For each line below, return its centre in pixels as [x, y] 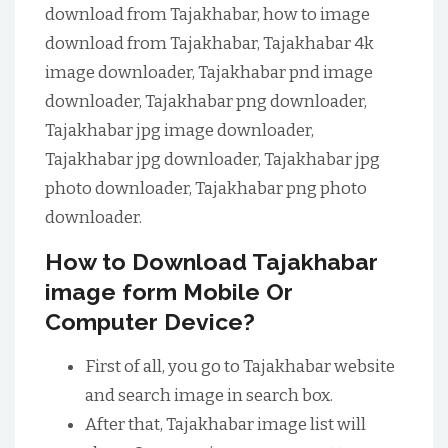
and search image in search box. [209, 395]
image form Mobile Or [169, 291]
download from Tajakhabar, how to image [207, 14]
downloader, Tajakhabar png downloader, [206, 101]
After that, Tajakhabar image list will [225, 424]
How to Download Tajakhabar [211, 261]
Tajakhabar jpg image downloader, [179, 130]
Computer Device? [150, 321]
